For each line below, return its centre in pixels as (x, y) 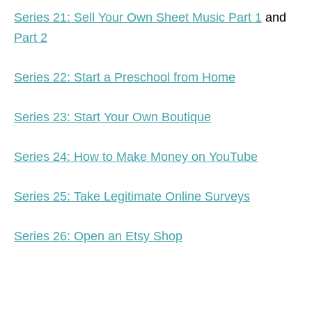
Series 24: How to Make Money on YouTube (136, 156)
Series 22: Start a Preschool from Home (125, 77)
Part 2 (31, 37)
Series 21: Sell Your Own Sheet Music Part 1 (138, 17)
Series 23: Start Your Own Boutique (112, 117)
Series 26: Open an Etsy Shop (98, 236)
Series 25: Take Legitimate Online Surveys (132, 196)
